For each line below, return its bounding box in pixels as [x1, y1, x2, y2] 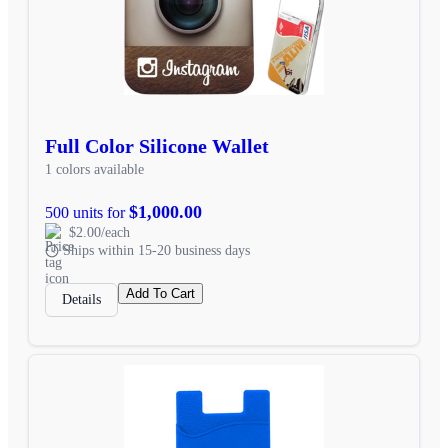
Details [62, 291, 101, 307]
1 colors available [45, 161, 144, 177]
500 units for [45, 203, 129, 221]
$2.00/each [69, 224, 130, 240]
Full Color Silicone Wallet [45, 134, 269, 157]
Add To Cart [126, 285, 195, 301]
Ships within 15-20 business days [63, 242, 250, 258]
